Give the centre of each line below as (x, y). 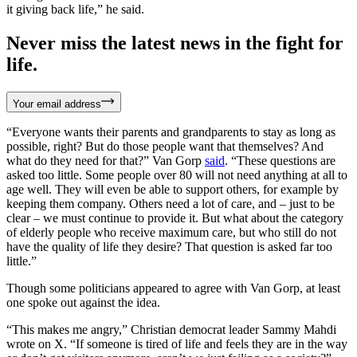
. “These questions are (280, 160)
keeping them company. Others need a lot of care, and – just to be (171, 203)
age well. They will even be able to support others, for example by (173, 189)
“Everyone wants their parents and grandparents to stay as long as (171, 131)
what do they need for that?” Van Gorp (106, 160)
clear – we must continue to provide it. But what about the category (175, 218)
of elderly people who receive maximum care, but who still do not (171, 232)
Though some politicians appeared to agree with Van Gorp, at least (173, 288)
